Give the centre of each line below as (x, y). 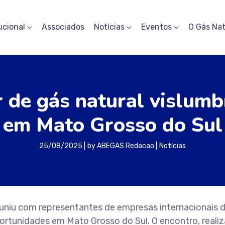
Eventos (156, 27)
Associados (63, 27)
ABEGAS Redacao (126, 146)
